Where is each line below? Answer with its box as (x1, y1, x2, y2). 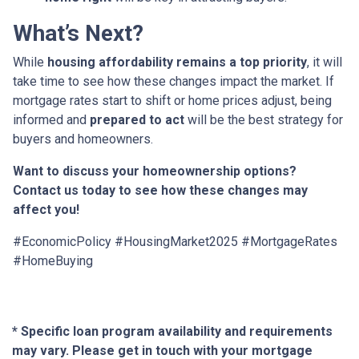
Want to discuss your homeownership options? (13, 163, 296, 179)
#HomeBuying (13, 253, 96, 268)
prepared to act (90, 112, 184, 127)
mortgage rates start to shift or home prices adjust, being (13, 93, 332, 108)
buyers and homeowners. (13, 131, 153, 147)
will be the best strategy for (184, 112, 343, 127)
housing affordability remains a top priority (47, 54, 307, 70)
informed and (13, 112, 90, 127)
